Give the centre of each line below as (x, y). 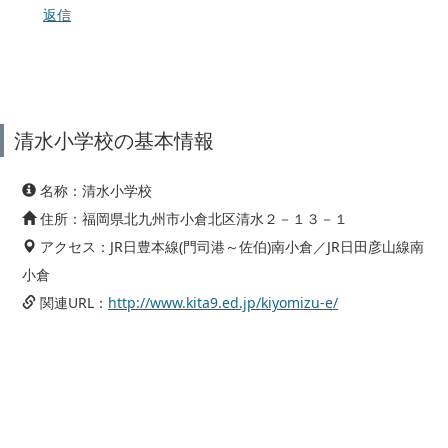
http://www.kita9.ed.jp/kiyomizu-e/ (223, 302)
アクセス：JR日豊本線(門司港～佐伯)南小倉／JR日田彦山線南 (230, 246)
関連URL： (72, 302)
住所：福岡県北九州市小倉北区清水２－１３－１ (192, 218)
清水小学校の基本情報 (114, 140)
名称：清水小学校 (94, 190)
